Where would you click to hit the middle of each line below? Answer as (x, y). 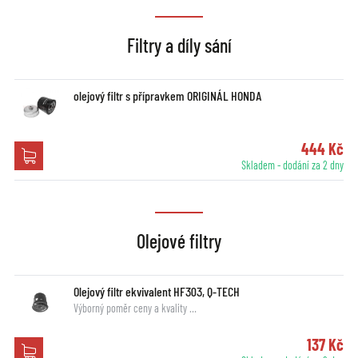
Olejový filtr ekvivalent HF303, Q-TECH (156, 292)
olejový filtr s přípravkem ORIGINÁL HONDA (167, 96)
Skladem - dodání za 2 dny (293, 165)
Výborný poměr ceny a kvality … (135, 308)
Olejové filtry (179, 241)
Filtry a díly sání (179, 46)
